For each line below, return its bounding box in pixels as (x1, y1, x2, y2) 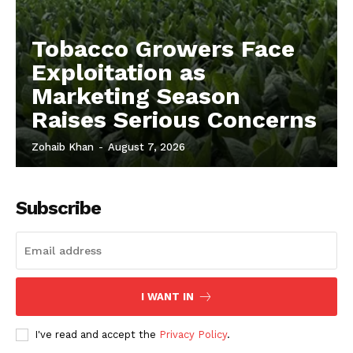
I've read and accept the (35, 329, 159, 341)
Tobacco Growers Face (32, 35, 295, 63)
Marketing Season (32, 82, 240, 110)
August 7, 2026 (108, 141, 185, 154)
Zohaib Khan (32, 141, 94, 154)
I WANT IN (140, 291, 194, 303)
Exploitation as (32, 58, 206, 87)
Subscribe (16, 197, 101, 220)
